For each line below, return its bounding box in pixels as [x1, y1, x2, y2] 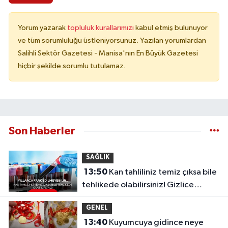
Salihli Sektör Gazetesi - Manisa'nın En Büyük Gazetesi [18, 49, 198, 58]
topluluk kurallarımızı [67, 24, 135, 32]
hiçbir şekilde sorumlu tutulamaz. [18, 62, 126, 70]
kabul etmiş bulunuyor [135, 24, 208, 32]
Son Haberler [9, 126, 75, 137]
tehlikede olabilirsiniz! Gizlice [81, 181, 194, 189]
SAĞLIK [85, 154, 109, 161]
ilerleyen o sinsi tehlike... [81, 193, 173, 202]
